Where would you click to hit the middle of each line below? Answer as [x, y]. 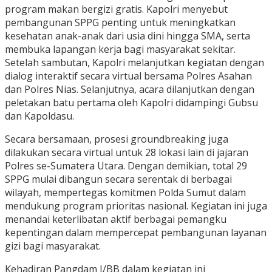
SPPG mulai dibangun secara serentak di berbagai [118, 179]
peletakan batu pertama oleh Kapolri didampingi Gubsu [131, 103]
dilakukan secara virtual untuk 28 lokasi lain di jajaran [127, 153]
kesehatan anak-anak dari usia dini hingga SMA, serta [127, 36]
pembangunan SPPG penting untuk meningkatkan [120, 23]
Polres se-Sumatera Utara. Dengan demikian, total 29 [126, 166]
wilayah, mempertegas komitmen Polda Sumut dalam [125, 193]
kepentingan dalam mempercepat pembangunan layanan [136, 233]
